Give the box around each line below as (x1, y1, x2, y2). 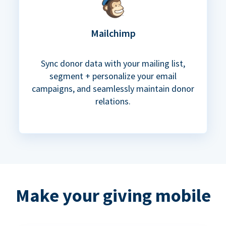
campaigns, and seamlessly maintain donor (32, 83, 194, 95)
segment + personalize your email (49, 70, 177, 82)
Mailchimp (90, 27, 136, 40)
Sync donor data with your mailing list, (41, 58, 185, 70)
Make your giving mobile (15, 184, 211, 207)
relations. (95, 95, 131, 107)
